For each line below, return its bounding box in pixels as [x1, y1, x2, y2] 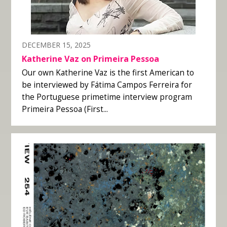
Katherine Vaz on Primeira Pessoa [21, 53, 159, 65]
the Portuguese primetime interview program [21, 92, 192, 103]
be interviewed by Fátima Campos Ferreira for [21, 80, 192, 91]
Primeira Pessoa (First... [21, 104, 108, 115]
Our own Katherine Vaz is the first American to [21, 67, 194, 79]
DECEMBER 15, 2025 [21, 40, 91, 50]
